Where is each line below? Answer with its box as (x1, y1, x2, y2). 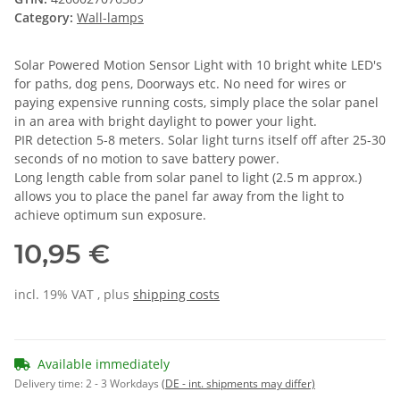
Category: (14, 9, 77, 27)
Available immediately (37, 355, 170, 373)
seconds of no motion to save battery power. (14, 150, 279, 168)
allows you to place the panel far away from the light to (14, 187, 344, 205)
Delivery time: (14, 376, 86, 392)
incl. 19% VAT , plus (14, 286, 133, 304)
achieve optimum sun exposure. (14, 206, 206, 224)
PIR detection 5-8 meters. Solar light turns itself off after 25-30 (14, 131, 386, 149)
